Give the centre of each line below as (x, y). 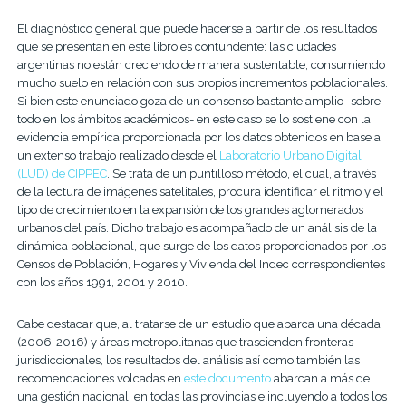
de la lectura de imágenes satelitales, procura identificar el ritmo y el (200, 191)
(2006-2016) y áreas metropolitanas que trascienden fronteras (185, 342)
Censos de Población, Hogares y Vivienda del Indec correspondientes (201, 264)
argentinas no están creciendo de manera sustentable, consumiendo (201, 64)
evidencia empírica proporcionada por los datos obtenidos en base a (198, 137)
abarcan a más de (320, 378)
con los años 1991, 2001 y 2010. (102, 282)
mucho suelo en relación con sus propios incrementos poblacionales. (202, 82)
